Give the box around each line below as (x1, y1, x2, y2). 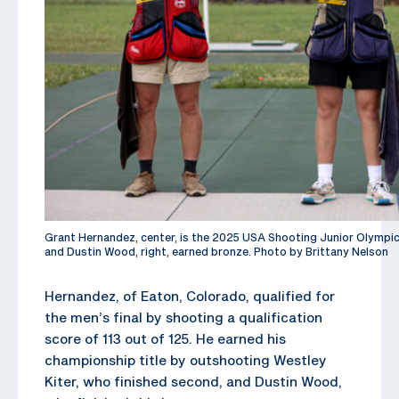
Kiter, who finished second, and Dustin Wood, (45, 372, 342, 389)
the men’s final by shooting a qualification (45, 308, 322, 325)
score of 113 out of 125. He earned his (45, 330, 286, 346)
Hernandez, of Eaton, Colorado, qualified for (45, 287, 335, 304)
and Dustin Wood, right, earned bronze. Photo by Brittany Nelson (45, 244, 388, 257)
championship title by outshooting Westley (45, 351, 327, 368)
